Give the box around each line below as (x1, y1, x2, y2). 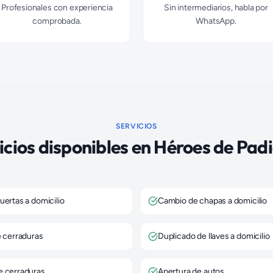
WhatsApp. (196, 16, 236, 26)
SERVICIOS (116, 122, 157, 130)
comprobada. (32, 16, 82, 26)
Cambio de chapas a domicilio (158, 196, 268, 206)
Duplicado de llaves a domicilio (158, 231, 270, 241)
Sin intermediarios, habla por (164, 2, 268, 13)
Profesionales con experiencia (1, 2, 113, 13)
